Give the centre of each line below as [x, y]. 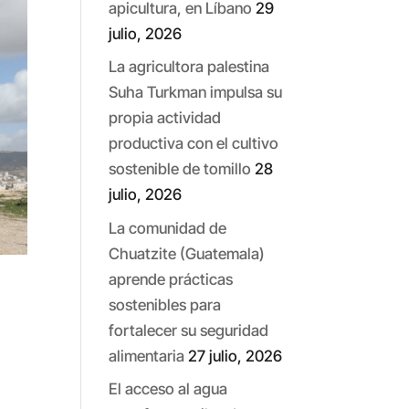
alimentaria [147, 356]
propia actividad [165, 118]
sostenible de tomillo [180, 169]
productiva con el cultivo [194, 144]
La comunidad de [168, 228]
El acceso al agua [168, 389]
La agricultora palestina [189, 67]
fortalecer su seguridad [189, 330]
